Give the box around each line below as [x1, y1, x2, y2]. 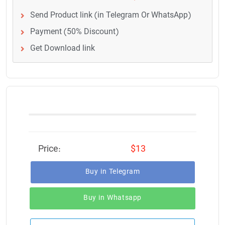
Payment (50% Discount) [30, 27, 119, 37]
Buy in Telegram [85, 167, 140, 177]
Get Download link [30, 43, 95, 54]
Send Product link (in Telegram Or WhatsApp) [30, 10, 191, 21]
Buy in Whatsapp [83, 193, 142, 203]
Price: [38, 143, 61, 155]
